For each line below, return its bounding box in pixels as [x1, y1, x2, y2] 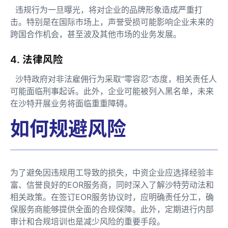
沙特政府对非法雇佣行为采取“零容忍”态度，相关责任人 [10, 73, 217, 84]
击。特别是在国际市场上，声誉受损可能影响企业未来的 [10, 16, 214, 27]
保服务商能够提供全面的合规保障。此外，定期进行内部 [10, 204, 214, 214]
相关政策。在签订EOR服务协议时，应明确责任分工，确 [10, 191, 214, 202]
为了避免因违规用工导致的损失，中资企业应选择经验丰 [10, 167, 214, 178]
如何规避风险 [10, 116, 126, 140]
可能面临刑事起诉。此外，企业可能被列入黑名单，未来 [10, 85, 214, 96]
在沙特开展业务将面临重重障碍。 [10, 98, 132, 108]
